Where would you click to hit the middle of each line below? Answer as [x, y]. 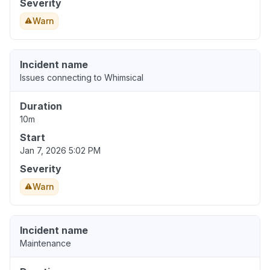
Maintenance [46, 243]
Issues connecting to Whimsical [82, 78]
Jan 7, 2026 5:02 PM [60, 151]
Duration [41, 106]
